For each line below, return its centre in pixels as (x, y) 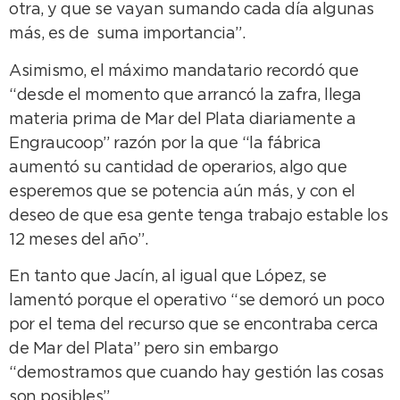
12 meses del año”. (78, 240)
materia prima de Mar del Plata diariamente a (182, 119)
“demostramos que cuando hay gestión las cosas (196, 374)
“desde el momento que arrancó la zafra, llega (185, 95)
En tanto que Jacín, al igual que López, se (167, 277)
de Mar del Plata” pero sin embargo (143, 350)
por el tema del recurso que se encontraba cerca (194, 325)
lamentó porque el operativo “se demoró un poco (196, 301)
